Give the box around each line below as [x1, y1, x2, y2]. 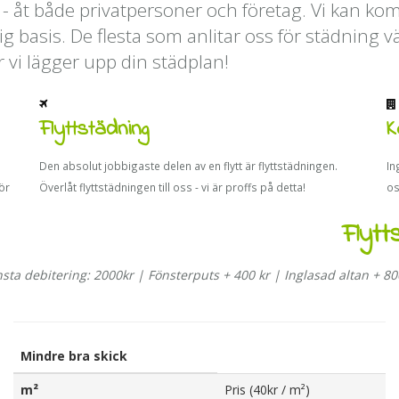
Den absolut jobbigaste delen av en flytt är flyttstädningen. [39, 159, 338, 173]
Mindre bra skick [20, 347, 127, 364]
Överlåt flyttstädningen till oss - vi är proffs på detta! [39, 180, 305, 194]
